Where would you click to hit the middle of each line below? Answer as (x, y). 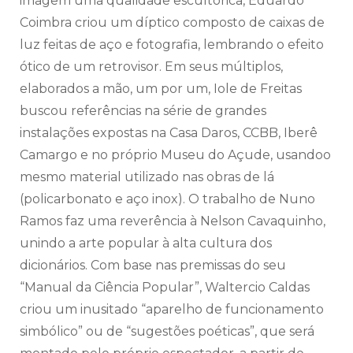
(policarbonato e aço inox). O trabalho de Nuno (167, 199)
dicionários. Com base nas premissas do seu (153, 265)
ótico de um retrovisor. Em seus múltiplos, (151, 66)
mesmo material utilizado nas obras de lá (147, 176)
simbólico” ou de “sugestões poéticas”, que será (167, 331)
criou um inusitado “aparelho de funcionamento (172, 309)
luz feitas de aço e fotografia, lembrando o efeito (172, 44)
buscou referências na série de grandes (143, 110)
